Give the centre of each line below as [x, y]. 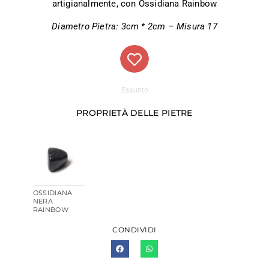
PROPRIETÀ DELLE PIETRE [134, 113]
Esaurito [134, 90]
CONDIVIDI [134, 230]
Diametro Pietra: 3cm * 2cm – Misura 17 [134, 26]
